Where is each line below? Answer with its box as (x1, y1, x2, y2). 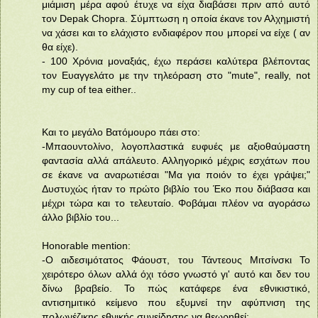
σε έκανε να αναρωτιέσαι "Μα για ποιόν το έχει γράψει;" (42, 168, 310, 180)
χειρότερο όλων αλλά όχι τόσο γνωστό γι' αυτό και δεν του (42, 268, 310, 280)
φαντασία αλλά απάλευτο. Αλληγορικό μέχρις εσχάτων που (42, 154, 310, 166)
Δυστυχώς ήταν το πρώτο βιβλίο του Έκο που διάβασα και (42, 182, 310, 194)
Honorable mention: (42, 239, 131, 251)
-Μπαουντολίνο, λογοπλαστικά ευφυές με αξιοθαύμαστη (42, 140, 310, 152)
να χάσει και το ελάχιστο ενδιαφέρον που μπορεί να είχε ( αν (42, 26, 310, 38)
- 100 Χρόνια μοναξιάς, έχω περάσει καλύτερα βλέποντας (42, 55, 310, 67)
